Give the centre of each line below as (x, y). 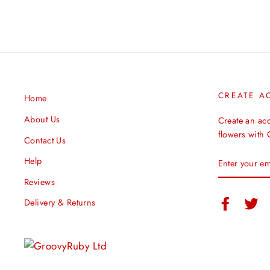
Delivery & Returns (60, 203)
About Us (42, 119)
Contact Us (45, 140)
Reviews (39, 182)
